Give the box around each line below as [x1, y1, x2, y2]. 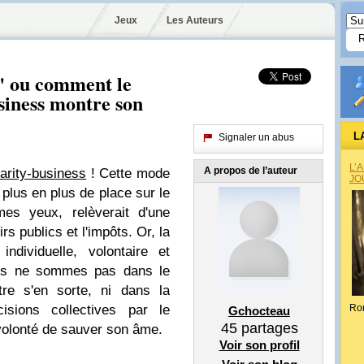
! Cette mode [86, 166, 171, 181]
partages [236, 320, 298, 336]
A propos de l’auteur [204, 165, 297, 176]
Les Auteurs [166, 15, 223, 26]
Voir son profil [219, 338, 300, 352]
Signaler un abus [219, 132, 294, 143]
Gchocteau [228, 304, 290, 318]
